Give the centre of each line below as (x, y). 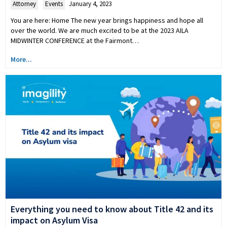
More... (21, 60)
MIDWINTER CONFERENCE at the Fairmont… (75, 41)
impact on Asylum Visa (54, 220)
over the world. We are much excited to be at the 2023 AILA (100, 31)
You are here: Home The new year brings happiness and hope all (107, 21)
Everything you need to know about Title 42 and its (112, 209)
